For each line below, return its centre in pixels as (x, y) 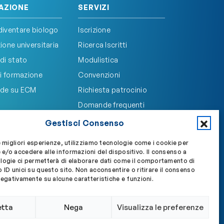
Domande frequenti (111, 105)
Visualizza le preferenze (160, 207)
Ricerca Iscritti (103, 45)
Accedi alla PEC (127, 156)
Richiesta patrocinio (112, 90)
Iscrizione (94, 30)
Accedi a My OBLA (51, 156)
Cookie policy (142, 217)
